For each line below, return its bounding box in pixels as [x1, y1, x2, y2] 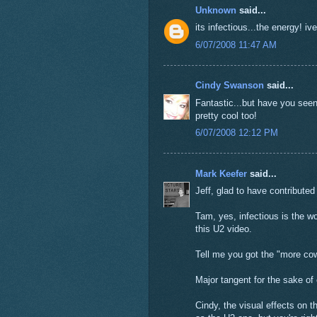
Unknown [195, 4, 236, 16]
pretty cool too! [195, 110, 257, 121]
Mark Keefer [195, 168, 247, 179]
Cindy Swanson [195, 80, 264, 91]
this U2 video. [195, 224, 252, 235]
